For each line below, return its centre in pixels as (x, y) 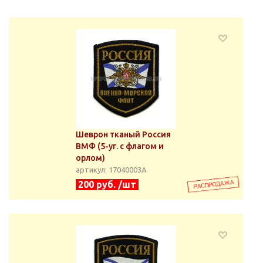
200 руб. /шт (107, 184)
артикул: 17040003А (111, 170)
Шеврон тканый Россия (123, 134)
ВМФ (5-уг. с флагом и (120, 146)
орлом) (90, 158)
